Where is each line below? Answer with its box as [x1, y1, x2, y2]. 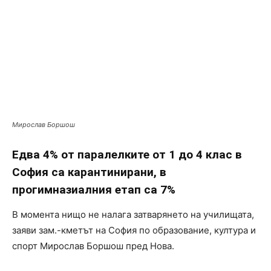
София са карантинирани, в [12, 165, 166, 179]
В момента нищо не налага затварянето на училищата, [12, 209, 254, 220]
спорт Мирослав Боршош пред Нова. [12, 240, 174, 252]
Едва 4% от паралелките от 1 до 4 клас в [12, 148, 242, 162]
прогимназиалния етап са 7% [12, 183, 175, 197]
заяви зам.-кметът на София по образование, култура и [12, 224, 256, 236]
